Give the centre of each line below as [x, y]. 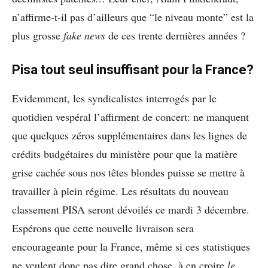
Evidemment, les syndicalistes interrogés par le [114, 98]
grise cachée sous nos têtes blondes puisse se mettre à [128, 173]
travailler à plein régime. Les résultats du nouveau [120, 191]
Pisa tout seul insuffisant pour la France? [133, 70]
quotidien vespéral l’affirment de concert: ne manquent [130, 117]
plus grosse [36, 36]
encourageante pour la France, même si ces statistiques [131, 247]
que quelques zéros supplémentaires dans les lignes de [130, 135]
